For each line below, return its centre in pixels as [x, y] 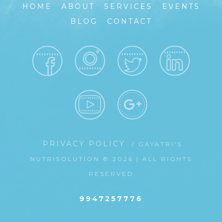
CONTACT [129, 21]
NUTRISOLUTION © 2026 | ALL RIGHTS [111, 159]
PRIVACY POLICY [86, 144]
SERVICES [128, 6]
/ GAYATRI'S [157, 144]
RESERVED [111, 174]
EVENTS [181, 6]
